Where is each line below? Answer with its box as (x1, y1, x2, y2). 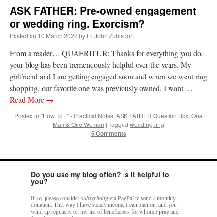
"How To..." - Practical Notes (41, 111, 113, 120)
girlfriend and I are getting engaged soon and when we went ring (10, 71, 207, 82)
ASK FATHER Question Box (116, 111, 188, 120)
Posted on (10, 31, 36, 40)
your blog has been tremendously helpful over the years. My (10, 60, 191, 70)
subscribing (81, 194, 108, 202)
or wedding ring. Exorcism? (10, 16, 145, 31)
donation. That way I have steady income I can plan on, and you (31, 201, 177, 209)
